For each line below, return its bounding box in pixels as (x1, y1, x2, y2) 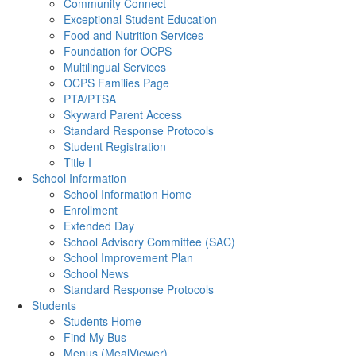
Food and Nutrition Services (64, 27, 203, 43)
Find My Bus (64, 329, 126, 345)
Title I (64, 154, 91, 170)
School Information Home (64, 186, 192, 202)
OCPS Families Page (64, 75, 169, 91)
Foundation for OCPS (64, 43, 172, 59)
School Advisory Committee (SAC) (64, 234, 235, 250)
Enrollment (64, 202, 118, 218)
